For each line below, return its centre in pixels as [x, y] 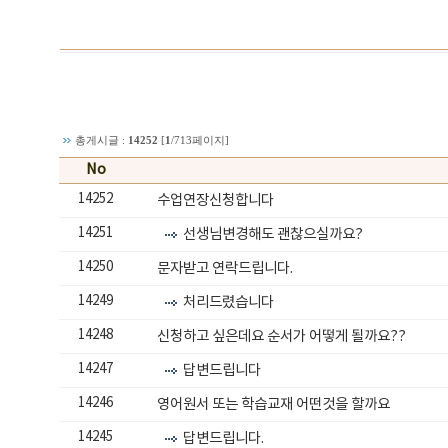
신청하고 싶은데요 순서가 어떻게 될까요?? [282, 336]
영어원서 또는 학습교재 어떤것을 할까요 [274, 404]
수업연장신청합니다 [216, 200]
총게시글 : [102, 140]
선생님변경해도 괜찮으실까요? [273, 234]
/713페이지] [200, 140]
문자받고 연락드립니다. [225, 268]
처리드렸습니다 [229, 302]
